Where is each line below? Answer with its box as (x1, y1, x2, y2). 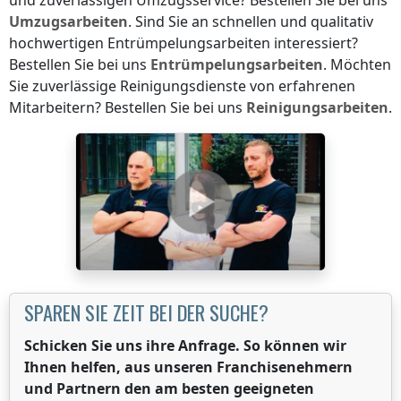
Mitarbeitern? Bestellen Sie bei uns (9, 97, 246, 117)
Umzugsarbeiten (9, 11, 128, 31)
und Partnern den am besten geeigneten (24, 379, 314, 399)
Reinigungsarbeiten (246, 97, 388, 117)
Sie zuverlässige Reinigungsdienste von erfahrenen (9, 75, 355, 96)
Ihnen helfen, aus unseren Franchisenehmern (24, 357, 353, 378)
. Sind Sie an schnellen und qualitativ (128, 11, 373, 31)
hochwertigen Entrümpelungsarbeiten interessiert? (9, 32, 358, 53)
